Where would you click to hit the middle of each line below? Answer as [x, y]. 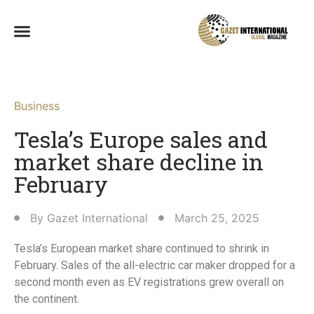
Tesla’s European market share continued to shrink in [142, 249]
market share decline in [139, 162]
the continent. [47, 299]
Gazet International [97, 218]
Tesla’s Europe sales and [141, 139]
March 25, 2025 [217, 218]
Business [37, 106]
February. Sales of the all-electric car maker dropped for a [155, 266]
